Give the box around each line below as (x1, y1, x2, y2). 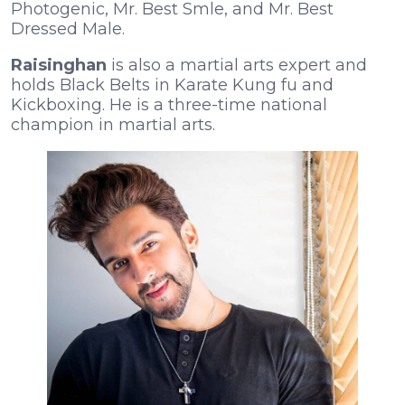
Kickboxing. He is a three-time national (11, 94, 327, 115)
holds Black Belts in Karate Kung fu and (11, 74, 334, 95)
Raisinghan (11, 54, 111, 75)
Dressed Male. (11, 18, 125, 39)
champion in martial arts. (11, 114, 215, 135)
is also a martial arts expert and (111, 54, 367, 75)
